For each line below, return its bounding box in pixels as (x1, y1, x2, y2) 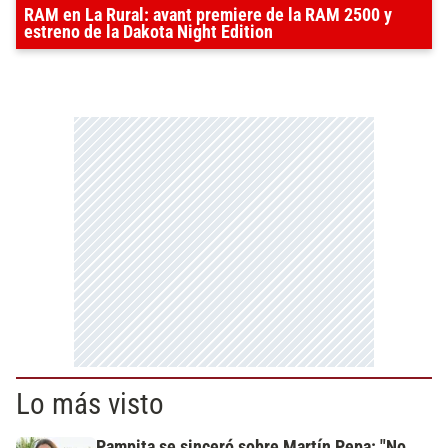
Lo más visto (16, 387, 164, 422)
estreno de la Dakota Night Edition (24, 22, 273, 43)
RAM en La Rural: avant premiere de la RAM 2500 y (24, 5, 392, 26)
